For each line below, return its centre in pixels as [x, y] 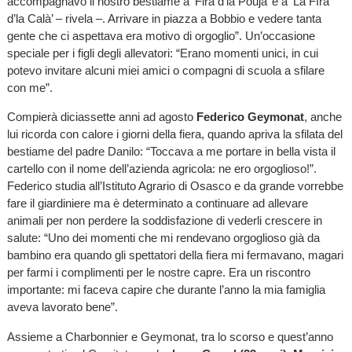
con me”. [29, 88]
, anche [323, 117]
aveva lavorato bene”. [62, 307]
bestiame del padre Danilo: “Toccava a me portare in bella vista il [171, 152]
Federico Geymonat [250, 117]
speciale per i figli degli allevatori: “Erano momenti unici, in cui [162, 53]
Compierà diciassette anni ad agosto [101, 117]
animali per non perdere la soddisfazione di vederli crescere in [164, 221]
